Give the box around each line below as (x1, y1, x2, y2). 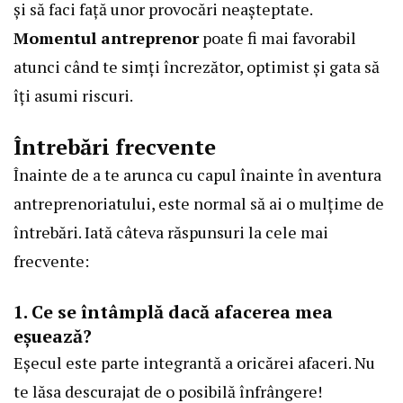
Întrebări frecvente (13, 132, 216, 162)
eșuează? (13, 324, 92, 349)
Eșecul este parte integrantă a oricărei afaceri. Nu (13, 352, 375, 374)
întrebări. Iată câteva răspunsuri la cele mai (13, 221, 328, 244)
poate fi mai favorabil (199, 27, 356, 49)
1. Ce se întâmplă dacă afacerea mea (13, 300, 333, 325)
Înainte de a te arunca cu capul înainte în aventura (13, 164, 381, 186)
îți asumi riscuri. (13, 85, 133, 107)
